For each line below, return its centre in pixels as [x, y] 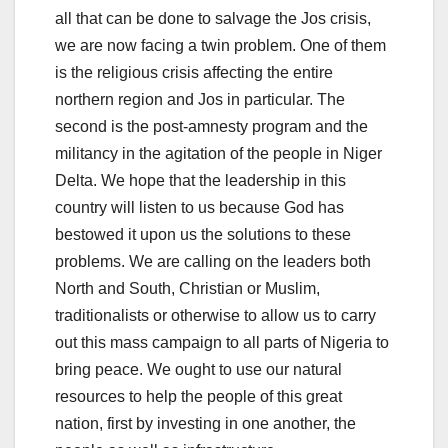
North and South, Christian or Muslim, [187, 288]
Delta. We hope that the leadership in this [200, 180]
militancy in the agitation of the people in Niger [218, 153]
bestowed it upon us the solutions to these [203, 234]
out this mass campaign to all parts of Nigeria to [222, 342]
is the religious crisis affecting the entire [194, 72]
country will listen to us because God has [199, 207]
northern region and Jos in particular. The [200, 99]
